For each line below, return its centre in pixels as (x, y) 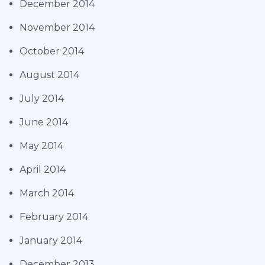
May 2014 (41, 146)
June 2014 (44, 122)
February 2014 (54, 217)
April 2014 (43, 170)
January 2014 (51, 241)
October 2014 (52, 51)
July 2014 (42, 99)
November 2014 (57, 28)
